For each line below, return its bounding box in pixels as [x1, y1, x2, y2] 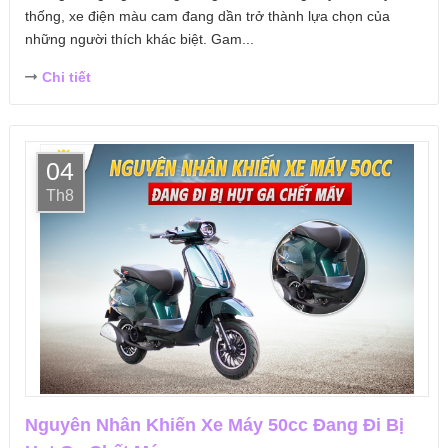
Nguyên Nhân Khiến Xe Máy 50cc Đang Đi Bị [24, 415, 404, 436]
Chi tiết [41, 69, 91, 86]
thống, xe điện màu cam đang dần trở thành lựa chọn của [24, 8, 390, 25]
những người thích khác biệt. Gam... [24, 31, 254, 48]
